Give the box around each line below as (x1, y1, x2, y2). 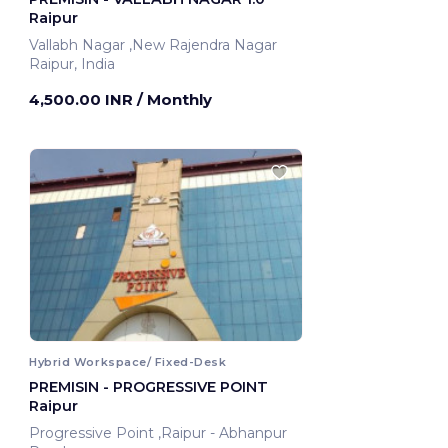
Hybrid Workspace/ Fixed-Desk (29, 354, 227, 369)
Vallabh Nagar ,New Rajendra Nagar (129, 36, 281, 55)
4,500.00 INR (29, 90, 137, 110)
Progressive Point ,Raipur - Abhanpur (29, 423, 158, 442)
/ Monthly (137, 90, 212, 110)
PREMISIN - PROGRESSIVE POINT (29, 377, 268, 396)
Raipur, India (29, 55, 115, 74)
